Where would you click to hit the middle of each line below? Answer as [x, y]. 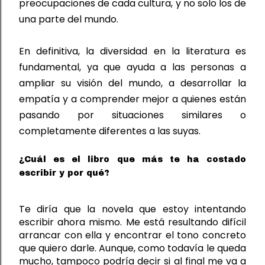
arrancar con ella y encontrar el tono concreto [132, 235]
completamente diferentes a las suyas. [110, 131]
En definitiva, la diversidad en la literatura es [132, 51]
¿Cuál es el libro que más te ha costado [132, 159]
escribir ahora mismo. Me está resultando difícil [132, 222]
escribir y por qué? [64, 173]
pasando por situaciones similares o [132, 115]
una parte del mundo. [69, 19]
